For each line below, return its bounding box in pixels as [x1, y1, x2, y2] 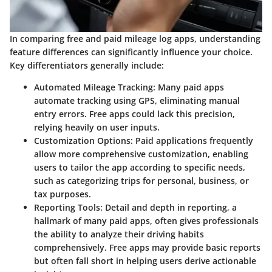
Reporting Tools [34, 202, 100, 214]
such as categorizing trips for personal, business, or [34, 175, 249, 187]
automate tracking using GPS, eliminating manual [34, 95, 240, 107]
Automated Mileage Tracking [34, 81, 153, 93]
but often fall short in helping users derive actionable [34, 255, 256, 267]
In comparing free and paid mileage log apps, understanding [10, 33, 260, 45]
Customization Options [34, 135, 131, 147]
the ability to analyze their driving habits [34, 228, 204, 240]
